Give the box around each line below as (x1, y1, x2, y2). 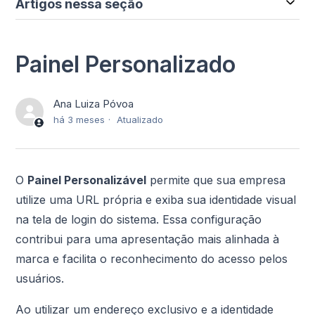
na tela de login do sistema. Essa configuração (15, 212, 262, 227)
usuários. (15, 271, 65, 286)
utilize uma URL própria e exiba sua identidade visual (15, 193, 297, 207)
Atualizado (117, 114, 164, 126)
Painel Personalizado (15, 51, 236, 78)
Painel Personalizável (27, 173, 147, 188)
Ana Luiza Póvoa (53, 97, 134, 111)
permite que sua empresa (146, 173, 286, 188)
